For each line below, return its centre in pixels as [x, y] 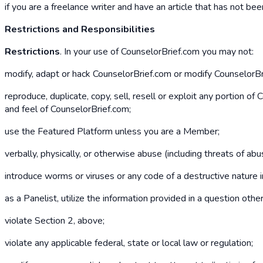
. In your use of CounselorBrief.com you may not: [157, 51]
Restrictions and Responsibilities [80, 29]
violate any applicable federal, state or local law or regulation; [129, 243]
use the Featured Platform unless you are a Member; [112, 131]
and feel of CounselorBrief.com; [68, 109]
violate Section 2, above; [55, 220]
